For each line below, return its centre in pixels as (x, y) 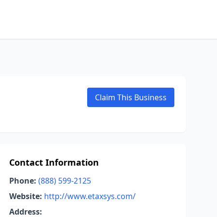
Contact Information (54, 162)
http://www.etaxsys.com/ (90, 196)
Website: (25, 196)
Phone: (23, 181)
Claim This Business (131, 97)
